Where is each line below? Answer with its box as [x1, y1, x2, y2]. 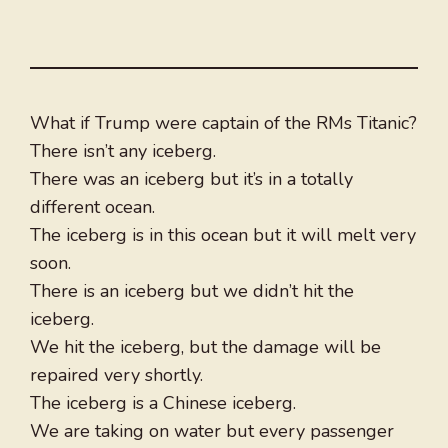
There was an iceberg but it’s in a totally [30, 167, 353, 192]
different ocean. [30, 195, 155, 220]
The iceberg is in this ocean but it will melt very [30, 223, 416, 248]
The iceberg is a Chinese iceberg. [30, 391, 296, 416]
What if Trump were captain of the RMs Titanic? [30, 111, 417, 136]
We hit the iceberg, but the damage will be [30, 335, 381, 360]
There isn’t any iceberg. [30, 139, 216, 164]
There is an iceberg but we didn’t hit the [30, 279, 354, 304]
